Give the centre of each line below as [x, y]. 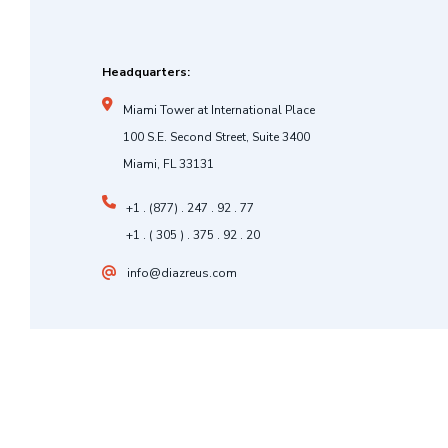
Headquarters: [146, 72]
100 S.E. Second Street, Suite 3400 [216, 137]
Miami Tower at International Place [219, 110]
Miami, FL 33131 [168, 164]
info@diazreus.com [182, 272]
